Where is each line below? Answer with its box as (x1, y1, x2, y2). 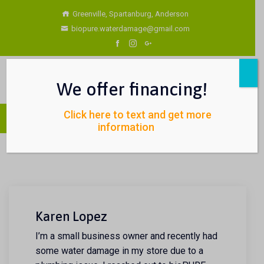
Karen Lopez (35, 209, 107, 224)
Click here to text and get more (64, 108, 212, 121)
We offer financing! (57, 79, 207, 99)
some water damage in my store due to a (35, 245, 203, 256)
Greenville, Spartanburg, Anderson (72, 9, 189, 18)
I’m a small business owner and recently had (35, 230, 217, 242)
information (98, 121, 154, 133)
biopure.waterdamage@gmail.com (71, 24, 190, 33)
